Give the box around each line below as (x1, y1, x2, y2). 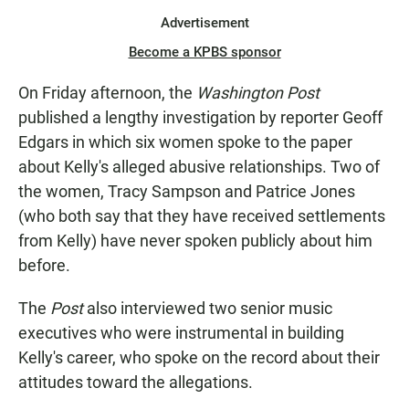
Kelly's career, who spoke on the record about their (18, 348, 380, 368)
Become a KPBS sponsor (128, 44, 281, 61)
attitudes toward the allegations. (18, 372, 253, 393)
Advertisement (160, 15, 249, 32)
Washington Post (196, 83, 320, 103)
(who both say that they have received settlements (18, 206, 385, 226)
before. (18, 256, 70, 276)
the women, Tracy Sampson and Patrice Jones (18, 182, 355, 202)
